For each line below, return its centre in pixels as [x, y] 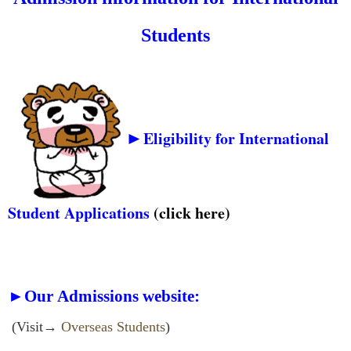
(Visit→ [36, 327]
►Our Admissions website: [104, 297]
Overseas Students [113, 327]
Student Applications [81, 213]
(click [174, 213]
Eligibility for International [236, 138]
